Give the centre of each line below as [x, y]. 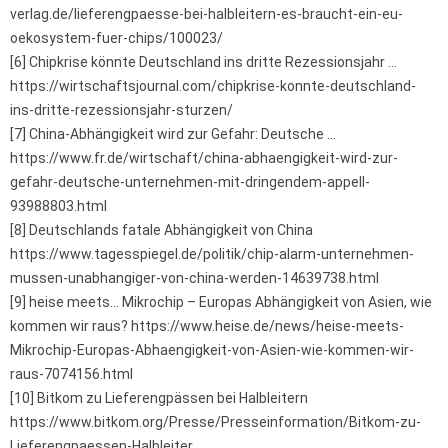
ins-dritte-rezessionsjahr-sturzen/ [121, 110]
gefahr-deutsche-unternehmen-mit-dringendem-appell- [190, 182]
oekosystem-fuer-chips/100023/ [116, 38]
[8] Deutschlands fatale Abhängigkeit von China [161, 230]
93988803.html [58, 206]
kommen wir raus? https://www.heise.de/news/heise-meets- [207, 326]
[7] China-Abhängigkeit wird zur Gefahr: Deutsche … [173, 134]
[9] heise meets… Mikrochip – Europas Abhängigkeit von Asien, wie [221, 302]
